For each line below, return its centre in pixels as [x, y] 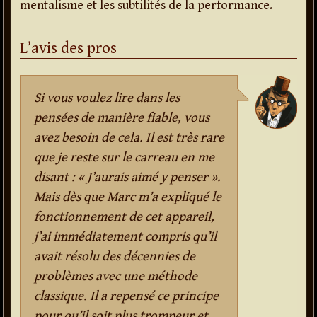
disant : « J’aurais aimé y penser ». [127, 178]
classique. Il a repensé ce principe [126, 296]
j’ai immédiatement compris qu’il [125, 237]
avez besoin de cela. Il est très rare [129, 138]
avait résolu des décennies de [114, 257]
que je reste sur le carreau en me [124, 158]
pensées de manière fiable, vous [121, 118]
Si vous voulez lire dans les [106, 98]
